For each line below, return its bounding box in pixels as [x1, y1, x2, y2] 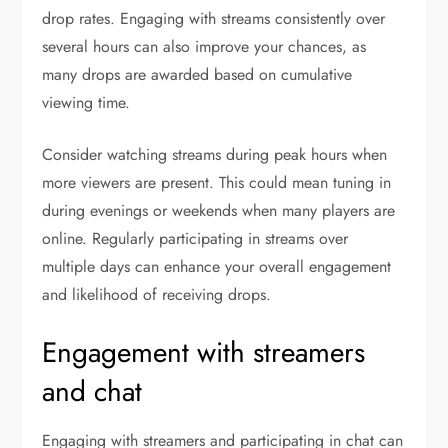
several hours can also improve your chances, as [42, 34, 367, 58]
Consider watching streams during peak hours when [42, 142, 388, 166]
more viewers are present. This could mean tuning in [42, 170, 392, 194]
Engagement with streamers [42, 331, 366, 373]
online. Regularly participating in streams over [42, 226, 349, 250]
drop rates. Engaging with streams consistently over [42, 6, 386, 30]
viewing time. [42, 90, 131, 114]
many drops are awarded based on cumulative [42, 62, 353, 86]
